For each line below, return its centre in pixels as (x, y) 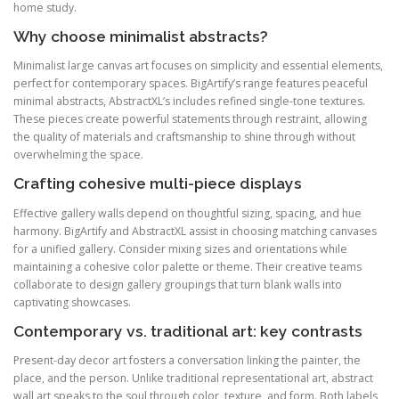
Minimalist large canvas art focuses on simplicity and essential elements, (198, 66)
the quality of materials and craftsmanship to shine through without (184, 137)
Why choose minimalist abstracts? (141, 37)
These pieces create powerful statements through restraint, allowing (190, 119)
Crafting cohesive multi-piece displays (158, 184)
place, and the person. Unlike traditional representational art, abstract (193, 378)
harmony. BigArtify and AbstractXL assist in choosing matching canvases (195, 231)
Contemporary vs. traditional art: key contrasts (188, 331)
